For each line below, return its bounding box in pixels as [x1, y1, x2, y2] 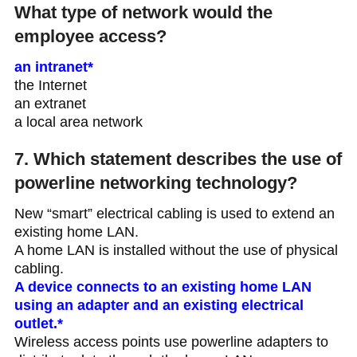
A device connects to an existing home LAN [14, 279, 312, 296]
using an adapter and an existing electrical [14, 297, 304, 314]
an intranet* [14, 59, 93, 76]
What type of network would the [14, 2, 273, 23]
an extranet [14, 96, 86, 112]
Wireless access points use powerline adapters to [14, 334, 328, 351]
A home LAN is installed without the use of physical [14, 242, 338, 259]
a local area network [14, 114, 143, 131]
